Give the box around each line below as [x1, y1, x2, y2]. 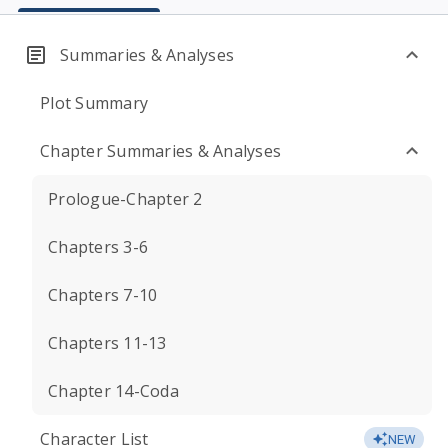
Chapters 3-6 [48, 236, 148, 258]
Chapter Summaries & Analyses [40, 140, 281, 162]
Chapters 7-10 [48, 284, 158, 306]
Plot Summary [40, 92, 148, 114]
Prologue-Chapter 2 [48, 188, 203, 210]
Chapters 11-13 [48, 332, 167, 354]
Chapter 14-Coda [48, 380, 179, 402]
